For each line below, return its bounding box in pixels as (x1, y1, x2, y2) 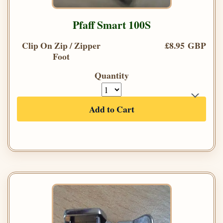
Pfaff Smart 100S (72, 17, 151, 33)
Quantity (94, 69, 129, 82)
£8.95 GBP (165, 39, 206, 52)
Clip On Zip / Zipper (22, 39, 101, 52)
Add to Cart (89, 103, 134, 116)
